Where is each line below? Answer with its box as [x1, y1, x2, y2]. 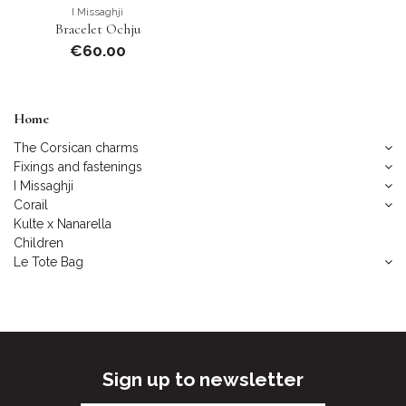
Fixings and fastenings [14, 159, 142, 174]
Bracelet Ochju [54, 19, 140, 38]
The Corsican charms [14, 140, 139, 155]
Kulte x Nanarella [14, 216, 111, 231]
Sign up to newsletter [102, 368, 304, 391]
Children [14, 235, 63, 250]
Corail [14, 197, 48, 212]
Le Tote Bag [14, 254, 83, 269]
